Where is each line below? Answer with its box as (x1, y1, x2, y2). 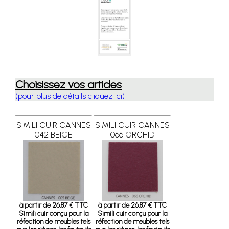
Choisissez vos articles (15, 78, 122, 91)
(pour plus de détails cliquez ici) (15, 91, 125, 101)
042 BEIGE (35, 130, 73, 140)
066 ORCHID (110, 130, 154, 140)
